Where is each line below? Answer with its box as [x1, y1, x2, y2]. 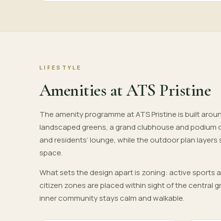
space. [39, 147, 63, 158]
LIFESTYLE [39, 64, 82, 71]
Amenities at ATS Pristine [39, 80, 211, 101]
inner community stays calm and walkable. [39, 193, 184, 203]
